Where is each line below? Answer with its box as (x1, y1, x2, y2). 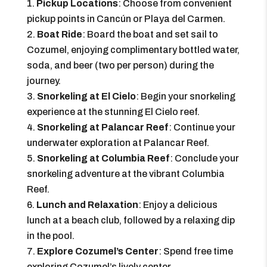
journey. (26, 76, 61, 86)
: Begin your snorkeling (135, 91, 235, 101)
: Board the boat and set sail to (82, 29, 218, 39)
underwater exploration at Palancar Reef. (26, 138, 209, 148)
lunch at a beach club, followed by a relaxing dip (26, 215, 235, 225)
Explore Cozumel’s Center (36, 246, 159, 256)
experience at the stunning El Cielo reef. (26, 107, 200, 117)
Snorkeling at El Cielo (36, 91, 136, 101)
